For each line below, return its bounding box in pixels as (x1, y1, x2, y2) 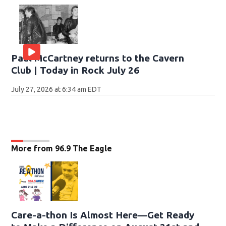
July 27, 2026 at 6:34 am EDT (11, 85, 102, 94)
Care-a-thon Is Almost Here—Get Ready (11, 209, 195, 221)
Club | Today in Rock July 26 (11, 65, 140, 76)
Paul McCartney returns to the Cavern (11, 52, 185, 64)
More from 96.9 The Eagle (11, 144, 112, 153)
